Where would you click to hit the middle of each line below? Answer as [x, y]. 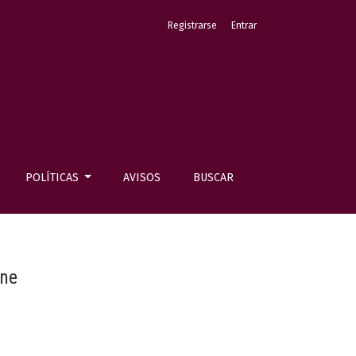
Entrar [244, 25]
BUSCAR [213, 178]
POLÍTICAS [53, 178]
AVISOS [142, 178]
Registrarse [192, 25]
